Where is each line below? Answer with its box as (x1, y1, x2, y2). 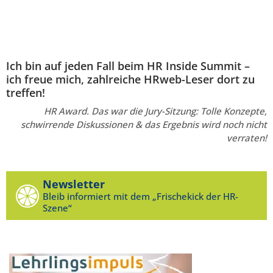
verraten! (227, 131, 267, 144)
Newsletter (43, 177, 105, 192)
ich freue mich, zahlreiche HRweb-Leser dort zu (6, 71, 255, 87)
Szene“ (43, 202, 72, 214)
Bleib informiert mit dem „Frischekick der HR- (43, 190, 238, 203)
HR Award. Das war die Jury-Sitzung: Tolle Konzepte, (44, 104, 267, 117)
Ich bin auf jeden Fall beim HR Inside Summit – (6, 58, 250, 73)
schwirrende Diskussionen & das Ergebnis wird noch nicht (21, 118, 267, 130)
